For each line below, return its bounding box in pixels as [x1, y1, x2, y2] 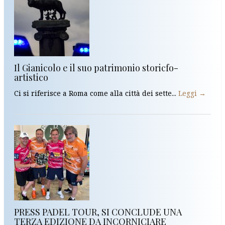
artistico [14, 71, 48, 83]
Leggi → [178, 88, 206, 98]
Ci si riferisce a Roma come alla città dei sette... [14, 88, 178, 98]
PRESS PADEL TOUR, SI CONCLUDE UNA [14, 205, 182, 218]
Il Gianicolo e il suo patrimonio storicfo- [14, 61, 178, 74]
